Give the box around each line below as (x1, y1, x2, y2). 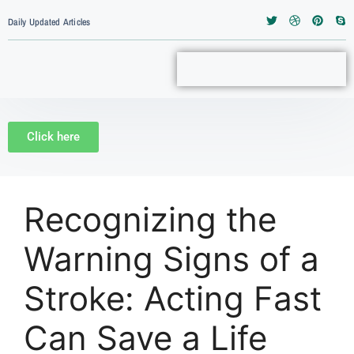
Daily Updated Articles (8, 15, 91, 28)
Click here (27, 130, 80, 144)
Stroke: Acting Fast (24, 278, 322, 318)
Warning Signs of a (24, 239, 319, 279)
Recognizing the (24, 199, 277, 239)
